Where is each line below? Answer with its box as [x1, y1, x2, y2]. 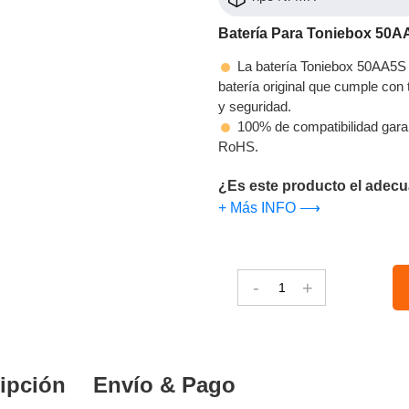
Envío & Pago [93, 372, 236, 397]
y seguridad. [218, 98, 291, 114]
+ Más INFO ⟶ [218, 199, 320, 215]
